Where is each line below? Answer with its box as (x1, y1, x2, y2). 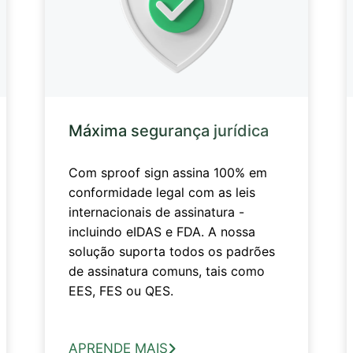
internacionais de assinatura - (68, 203, 244, 220)
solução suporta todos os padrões (68, 243, 275, 259)
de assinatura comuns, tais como (68, 262, 265, 279)
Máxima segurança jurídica (68, 121, 269, 140)
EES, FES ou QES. (68, 282, 173, 299)
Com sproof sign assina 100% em (68, 164, 267, 180)
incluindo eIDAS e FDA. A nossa (68, 223, 255, 240)
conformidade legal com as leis (68, 184, 255, 200)
